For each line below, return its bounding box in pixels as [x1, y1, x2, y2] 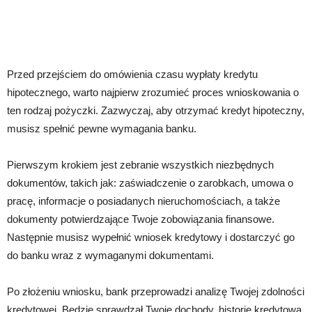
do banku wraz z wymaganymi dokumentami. [7, 249, 214, 261]
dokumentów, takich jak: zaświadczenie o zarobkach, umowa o [7, 176, 293, 189]
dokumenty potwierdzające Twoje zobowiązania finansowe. [7, 212, 274, 225]
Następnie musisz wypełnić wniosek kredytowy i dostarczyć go [7, 231, 295, 243]
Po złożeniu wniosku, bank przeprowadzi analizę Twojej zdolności [7, 285, 304, 297]
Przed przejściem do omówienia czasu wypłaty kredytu [7, 68, 258, 80]
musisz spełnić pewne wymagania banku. [7, 122, 196, 134]
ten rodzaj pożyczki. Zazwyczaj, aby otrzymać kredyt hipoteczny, [7, 104, 304, 116]
